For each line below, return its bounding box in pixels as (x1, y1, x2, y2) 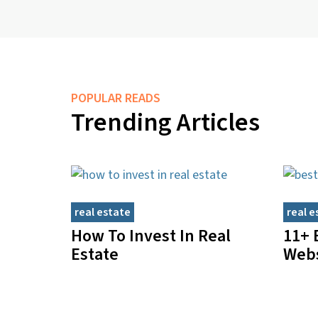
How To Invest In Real (71, 223, 231, 248)
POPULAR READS (71, 89, 160, 107)
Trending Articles (71, 104, 260, 141)
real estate (75, 204, 131, 220)
